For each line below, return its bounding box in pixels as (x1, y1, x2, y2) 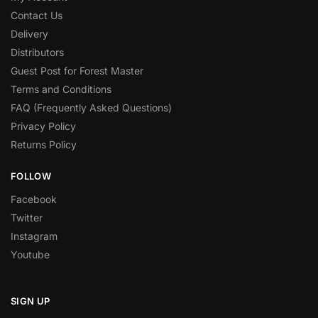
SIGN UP (11, 295, 50, 307)
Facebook (11, 193, 57, 206)
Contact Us (11, 9, 62, 21)
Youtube (11, 248, 50, 261)
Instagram (11, 230, 57, 243)
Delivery (11, 27, 48, 40)
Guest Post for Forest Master (11, 64, 143, 77)
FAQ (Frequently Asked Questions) (11, 101, 172, 114)
